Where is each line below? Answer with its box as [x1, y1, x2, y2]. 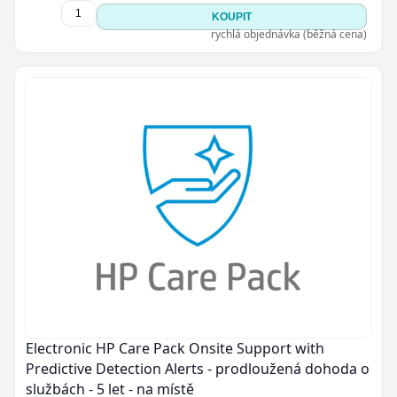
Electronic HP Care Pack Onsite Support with [26, 338, 324, 358]
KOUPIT [211, 11, 252, 23]
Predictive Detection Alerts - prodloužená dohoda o [26, 358, 370, 378]
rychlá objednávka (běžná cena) [210, 27, 367, 42]
